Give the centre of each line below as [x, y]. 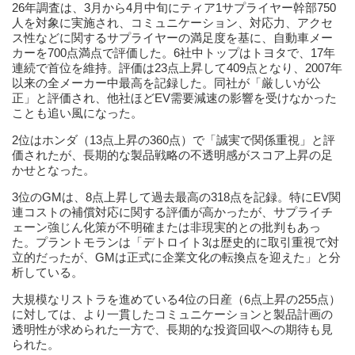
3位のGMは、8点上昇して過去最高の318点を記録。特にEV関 [176, 197]
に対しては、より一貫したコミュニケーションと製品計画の [172, 314]
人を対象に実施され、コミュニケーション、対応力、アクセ [172, 23]
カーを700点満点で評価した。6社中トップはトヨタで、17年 [174, 53]
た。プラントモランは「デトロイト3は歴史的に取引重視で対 [176, 242]
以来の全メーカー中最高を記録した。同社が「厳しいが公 [166, 83]
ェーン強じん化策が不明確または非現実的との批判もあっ [166, 227]
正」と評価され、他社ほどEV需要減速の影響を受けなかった [174, 98]
